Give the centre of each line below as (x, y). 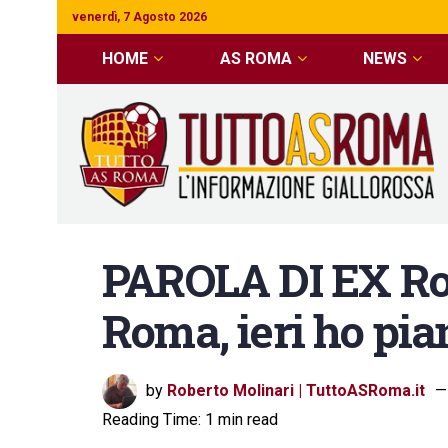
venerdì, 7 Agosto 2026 (139, 17)
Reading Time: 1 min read (190, 419)
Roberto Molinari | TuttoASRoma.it (296, 390)
